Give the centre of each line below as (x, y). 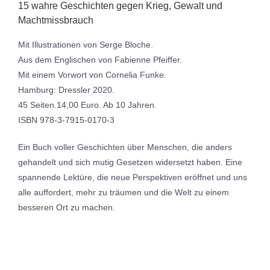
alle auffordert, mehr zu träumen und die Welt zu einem (124, 193)
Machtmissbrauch (56, 20)
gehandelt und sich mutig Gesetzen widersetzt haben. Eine (130, 162)
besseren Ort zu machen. (67, 208)
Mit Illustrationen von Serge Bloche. (86, 45)
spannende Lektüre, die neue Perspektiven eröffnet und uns (133, 177)
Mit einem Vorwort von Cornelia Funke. (92, 75)
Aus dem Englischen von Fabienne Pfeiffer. (100, 60)
